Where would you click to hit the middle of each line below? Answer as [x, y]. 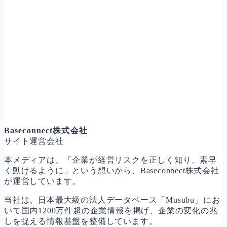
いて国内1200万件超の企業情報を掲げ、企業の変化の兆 [111, 210]
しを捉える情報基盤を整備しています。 [81, 221]
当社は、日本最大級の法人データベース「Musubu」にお [112, 200]
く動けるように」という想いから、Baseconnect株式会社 [112, 170]
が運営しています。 [43, 181]
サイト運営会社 [34, 141]
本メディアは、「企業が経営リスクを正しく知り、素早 [110, 160]
